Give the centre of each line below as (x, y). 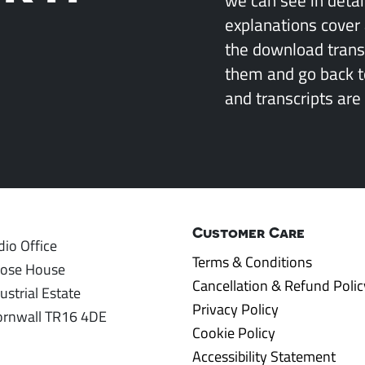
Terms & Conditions (252, 262)
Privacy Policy (235, 309)
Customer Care (248, 232)
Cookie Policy (234, 332)
